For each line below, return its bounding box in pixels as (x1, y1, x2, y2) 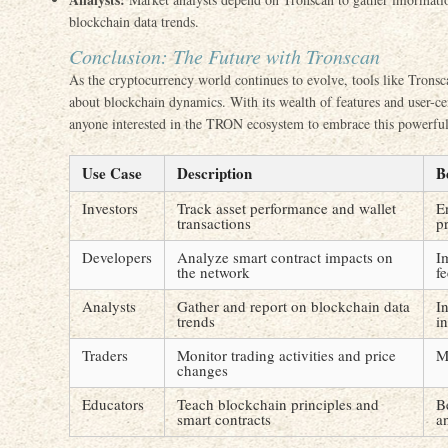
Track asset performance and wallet (177, 198, 396, 218)
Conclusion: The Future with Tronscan (69, 43, 380, 69)
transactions (177, 213, 251, 233)
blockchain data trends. (69, 12, 199, 31)
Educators (82, 394, 144, 414)
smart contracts (177, 409, 271, 429)
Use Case (82, 162, 142, 184)
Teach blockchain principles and (177, 394, 379, 414)
